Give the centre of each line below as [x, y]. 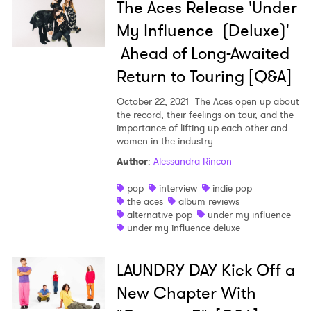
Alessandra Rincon [192, 161]
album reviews [209, 202]
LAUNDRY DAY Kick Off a [205, 270]
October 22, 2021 [152, 102]
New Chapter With [186, 293]
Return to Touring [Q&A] [204, 77]
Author [132, 161]
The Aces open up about [245, 102]
